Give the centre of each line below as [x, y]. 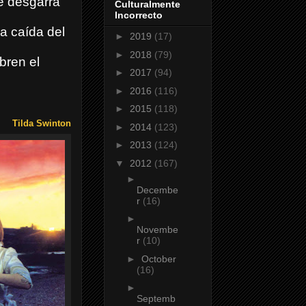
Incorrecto [139, 15]
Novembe [157, 230]
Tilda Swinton [42, 124]
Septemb [156, 299]
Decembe [157, 190]
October [158, 259]
